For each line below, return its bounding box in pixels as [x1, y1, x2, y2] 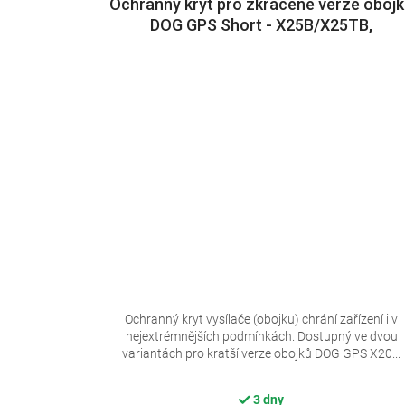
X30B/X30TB [214, 36, 308, 56]
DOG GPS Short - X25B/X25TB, [150, 15, 373, 35]
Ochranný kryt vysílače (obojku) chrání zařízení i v [125, 311, 399, 326]
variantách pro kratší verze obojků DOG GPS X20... [122, 345, 401, 361]
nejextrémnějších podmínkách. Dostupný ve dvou [125, 328, 398, 344]
